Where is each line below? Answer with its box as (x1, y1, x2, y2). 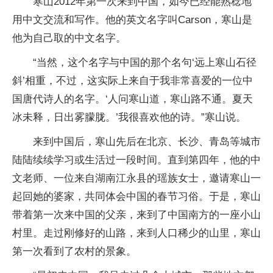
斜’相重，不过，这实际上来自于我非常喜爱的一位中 (12, 74, 253, 87)
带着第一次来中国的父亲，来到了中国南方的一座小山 (12, 208, 261, 221)
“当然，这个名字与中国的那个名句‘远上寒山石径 (33, 56, 257, 68)
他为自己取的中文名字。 (12, 32, 126, 44)
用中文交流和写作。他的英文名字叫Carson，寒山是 (12, 13, 252, 26)
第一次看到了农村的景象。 (12, 245, 136, 257)
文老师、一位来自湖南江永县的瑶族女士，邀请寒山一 (12, 172, 261, 184)
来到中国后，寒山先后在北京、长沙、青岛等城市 (33, 135, 261, 147)
